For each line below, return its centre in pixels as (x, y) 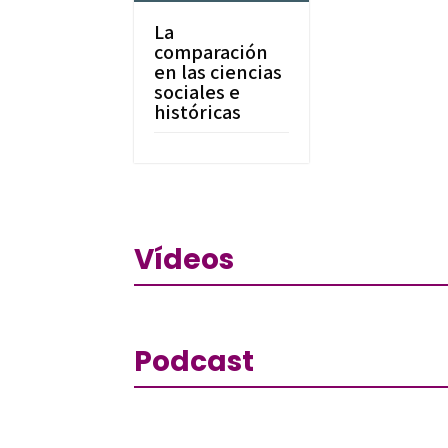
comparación (211, 52)
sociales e (197, 92)
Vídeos (184, 259)
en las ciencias (218, 72)
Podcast (194, 362)
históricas (198, 112)
